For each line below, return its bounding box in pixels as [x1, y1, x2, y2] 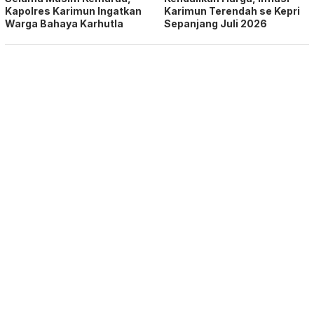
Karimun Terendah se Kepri [164, 4, 300, 17]
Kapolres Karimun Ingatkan [5, 4, 142, 17]
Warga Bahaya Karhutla [5, 17, 123, 29]
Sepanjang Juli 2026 [164, 17, 267, 29]
